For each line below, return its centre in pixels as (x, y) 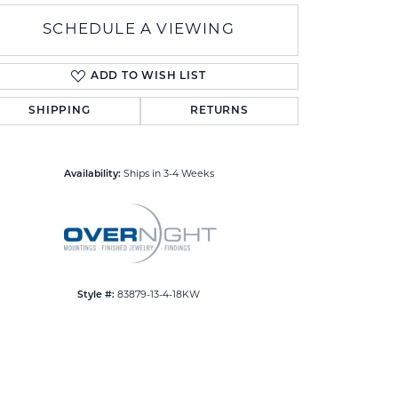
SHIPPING (60, 111)
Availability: (92, 175)
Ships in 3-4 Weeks (168, 175)
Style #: (96, 296)
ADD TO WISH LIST (148, 77)
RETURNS (219, 111)
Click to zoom (228, 128)
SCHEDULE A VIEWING (139, 30)
